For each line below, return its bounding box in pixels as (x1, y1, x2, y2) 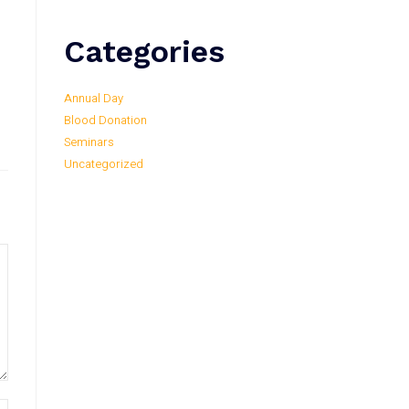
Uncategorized (64, 155, 143, 173)
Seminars (64, 133, 114, 152)
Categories (64, 33, 225, 70)
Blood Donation (64, 111, 147, 130)
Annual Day (64, 89, 123, 108)
